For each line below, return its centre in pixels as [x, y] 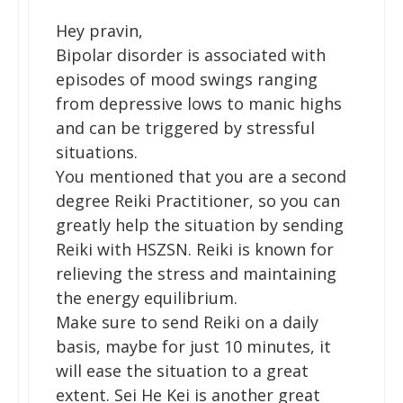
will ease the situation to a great [182, 370]
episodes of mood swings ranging [187, 79]
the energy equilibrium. [147, 297]
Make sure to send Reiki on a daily [187, 322]
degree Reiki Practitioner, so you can [198, 200]
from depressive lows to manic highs [199, 103]
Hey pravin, [99, 30]
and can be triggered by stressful [185, 127]
